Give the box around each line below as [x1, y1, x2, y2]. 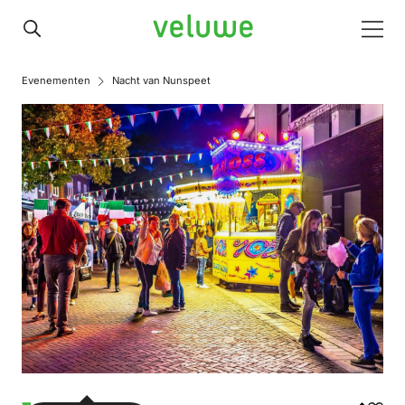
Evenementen [22, 74, 90, 87]
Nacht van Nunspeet [112, 74, 211, 87]
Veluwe [152, 18, 202, 37]
